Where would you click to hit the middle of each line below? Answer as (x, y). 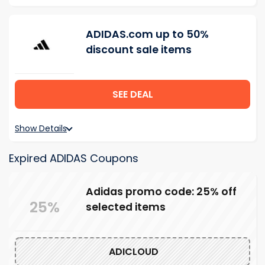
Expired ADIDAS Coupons (74, 158)
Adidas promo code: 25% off (161, 192)
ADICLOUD (132, 252)
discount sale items (139, 50)
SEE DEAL (132, 94)
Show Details (41, 128)
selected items (126, 207)
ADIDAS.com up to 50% (147, 34)
